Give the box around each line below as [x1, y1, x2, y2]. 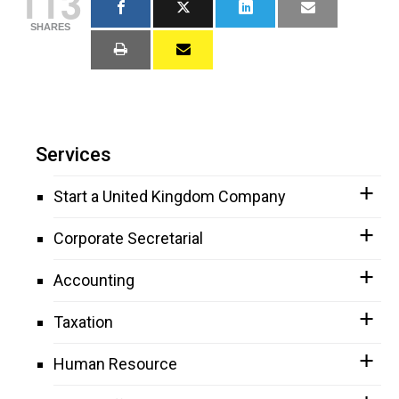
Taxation [53, 312, 113, 331]
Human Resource [53, 354, 177, 373]
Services [36, 142, 111, 166]
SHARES [29, 20, 70, 32]
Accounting [53, 270, 134, 289]
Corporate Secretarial [53, 228, 203, 248]
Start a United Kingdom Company [53, 186, 286, 206]
